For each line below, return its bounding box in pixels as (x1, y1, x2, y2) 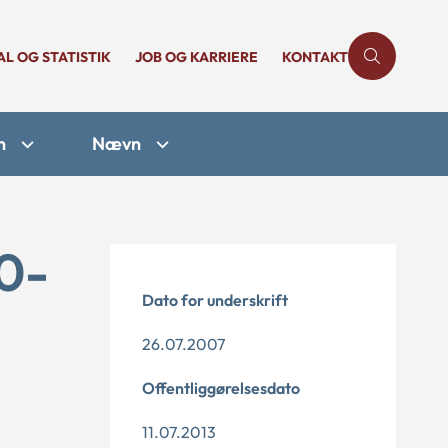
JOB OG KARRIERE (135, 48, 258, 66)
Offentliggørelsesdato (142, 378, 300, 398)
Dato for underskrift (142, 290, 288, 310)
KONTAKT (282, 48, 348, 66)
